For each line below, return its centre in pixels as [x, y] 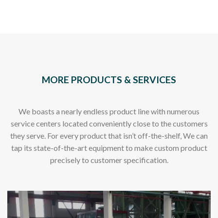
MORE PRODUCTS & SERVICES [109, 80]
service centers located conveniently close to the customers [109, 123]
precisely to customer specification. [109, 160]
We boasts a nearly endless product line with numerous [109, 111]
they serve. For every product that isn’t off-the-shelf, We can [109, 135]
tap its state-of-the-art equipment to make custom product [109, 147]
